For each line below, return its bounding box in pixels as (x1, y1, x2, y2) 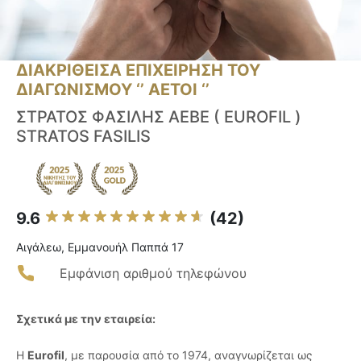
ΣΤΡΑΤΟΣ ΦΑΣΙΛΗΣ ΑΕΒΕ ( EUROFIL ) (16, 107, 301, 127)
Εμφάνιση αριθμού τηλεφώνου (60, 265, 247, 282)
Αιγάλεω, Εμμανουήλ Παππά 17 (16, 240, 184, 255)
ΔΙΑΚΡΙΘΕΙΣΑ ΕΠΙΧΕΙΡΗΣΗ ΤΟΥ (16, 60, 260, 81)
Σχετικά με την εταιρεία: (16, 312, 156, 326)
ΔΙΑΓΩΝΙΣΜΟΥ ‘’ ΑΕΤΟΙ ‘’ (16, 80, 210, 100)
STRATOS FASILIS (16, 127, 151, 147)
